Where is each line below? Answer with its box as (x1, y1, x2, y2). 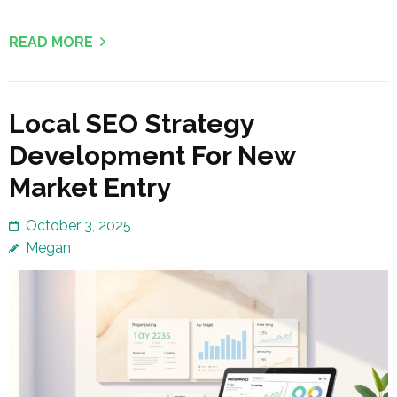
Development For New (9, 140, 295, 172)
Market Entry (9, 172, 172, 204)
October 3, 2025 (26, 217, 131, 235)
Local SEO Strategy (9, 108, 254, 140)
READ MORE (9, 34, 93, 51)
